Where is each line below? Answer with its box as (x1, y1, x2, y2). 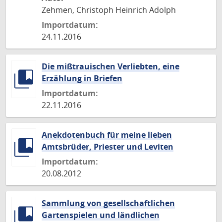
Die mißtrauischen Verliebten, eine (42, 61, 179, 72)
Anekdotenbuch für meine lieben (42, 129, 172, 140)
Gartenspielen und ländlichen (42, 210, 160, 221)
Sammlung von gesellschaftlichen (42, 198, 175, 209)
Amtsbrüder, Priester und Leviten (42, 141, 173, 152)
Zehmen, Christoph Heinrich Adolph (42, 4, 176, 15)
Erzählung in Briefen (42, 73, 122, 84)
